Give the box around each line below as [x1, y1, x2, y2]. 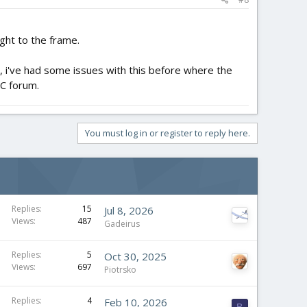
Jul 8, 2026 [104, 204, 153, 217]
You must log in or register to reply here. [85, 127, 250, 139]
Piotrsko [104, 264, 136, 275]
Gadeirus [104, 218, 140, 230]
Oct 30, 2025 [104, 249, 167, 263]
